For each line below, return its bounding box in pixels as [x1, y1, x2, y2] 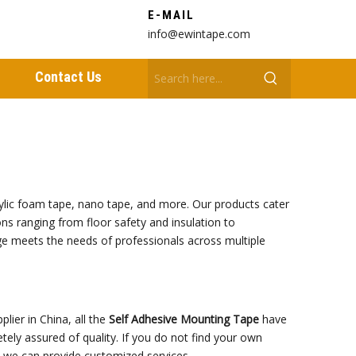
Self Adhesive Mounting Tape [109, 311, 259, 327]
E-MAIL [148, 8, 195, 22]
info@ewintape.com [148, 26, 250, 41]
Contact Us [35, 68, 102, 85]
